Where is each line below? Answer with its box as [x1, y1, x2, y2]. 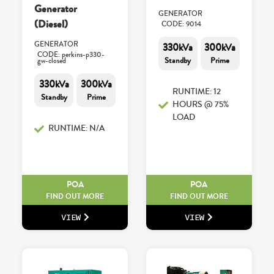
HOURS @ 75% [172, 98, 229, 111]
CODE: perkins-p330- [37, 50, 105, 61]
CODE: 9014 [161, 19, 201, 30]
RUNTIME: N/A [48, 122, 105, 135]
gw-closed [37, 56, 67, 67]
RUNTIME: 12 [172, 86, 221, 98]
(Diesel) [34, 17, 68, 32]
